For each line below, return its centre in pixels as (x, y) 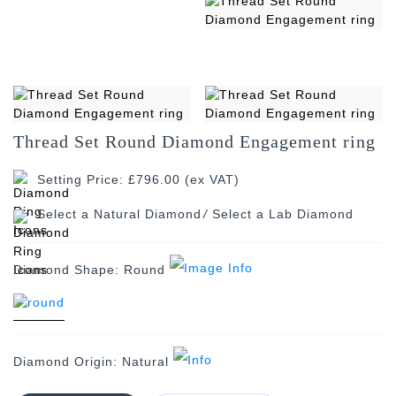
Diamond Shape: (69, 270)
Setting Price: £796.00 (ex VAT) (138, 180)
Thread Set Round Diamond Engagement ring (194, 142)
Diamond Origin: (68, 362)
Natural (145, 362)
